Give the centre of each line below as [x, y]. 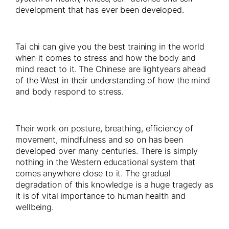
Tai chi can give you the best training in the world [110, 46]
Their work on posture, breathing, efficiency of [105, 128]
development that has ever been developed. [100, 9]
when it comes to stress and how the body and [106, 58]
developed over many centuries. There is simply [107, 151]
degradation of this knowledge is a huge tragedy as [114, 184]
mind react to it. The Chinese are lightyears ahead [111, 69]
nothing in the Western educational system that [106, 162]
